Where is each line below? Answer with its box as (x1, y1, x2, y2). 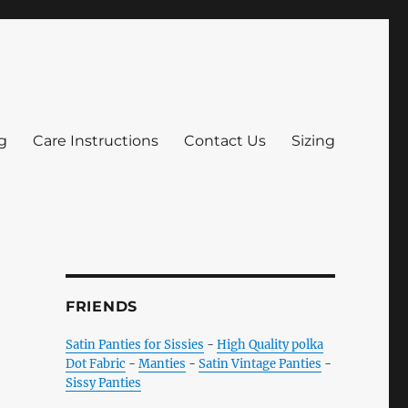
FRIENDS (65, 298, 138, 315)
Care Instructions (32, 131, 158, 149)
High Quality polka (216, 337, 323, 352)
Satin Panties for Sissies (65, 337, 204, 352)
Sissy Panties (65, 375, 141, 391)
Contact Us (183, 131, 266, 149)
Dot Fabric (65, 356, 126, 372)
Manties (138, 356, 186, 372)
